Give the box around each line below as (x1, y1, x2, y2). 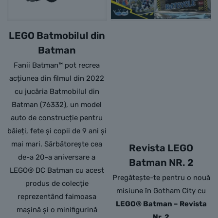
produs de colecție (25, 179, 89, 188)
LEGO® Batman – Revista (115, 200, 207, 208)
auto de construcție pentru (11, 113, 103, 122)
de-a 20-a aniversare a (18, 153, 96, 162)
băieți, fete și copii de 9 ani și (7, 127, 107, 135)
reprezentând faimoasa (17, 192, 96, 201)
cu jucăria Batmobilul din (14, 87, 99, 96)
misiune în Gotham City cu (116, 186, 206, 195)
